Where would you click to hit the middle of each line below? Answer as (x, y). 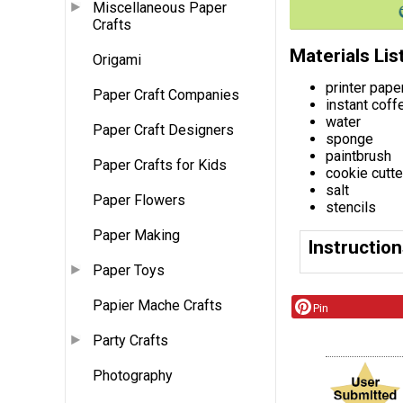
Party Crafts (130, 341)
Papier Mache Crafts (157, 306)
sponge (349, 139)
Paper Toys (129, 271)
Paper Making (136, 236)
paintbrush (358, 156)
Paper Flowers (139, 201)
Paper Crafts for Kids (160, 166)
